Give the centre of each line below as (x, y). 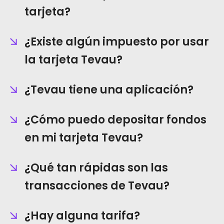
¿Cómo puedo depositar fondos (115, 120)
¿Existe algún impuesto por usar (117, 42)
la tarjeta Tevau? (73, 60)
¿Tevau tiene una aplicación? (109, 90)
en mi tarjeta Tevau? (84, 138)
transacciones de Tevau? (97, 186)
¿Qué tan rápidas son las (96, 168)
